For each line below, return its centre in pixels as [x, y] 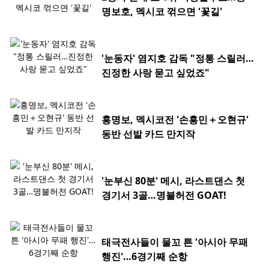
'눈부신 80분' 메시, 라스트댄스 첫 [173, 181]
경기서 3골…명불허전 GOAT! [164, 195]
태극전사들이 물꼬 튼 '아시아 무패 [175, 242]
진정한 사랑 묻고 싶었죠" [156, 73]
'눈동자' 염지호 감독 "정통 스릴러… [178, 59]
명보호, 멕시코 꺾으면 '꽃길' [162, 12]
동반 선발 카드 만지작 [148, 134]
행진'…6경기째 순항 [144, 257]
